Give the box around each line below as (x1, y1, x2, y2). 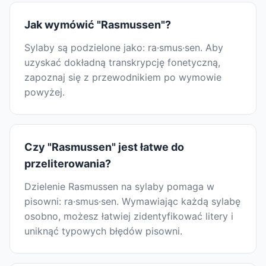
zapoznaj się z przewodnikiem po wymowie (24, 71, 221, 84)
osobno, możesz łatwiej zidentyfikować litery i (24, 210, 233, 223)
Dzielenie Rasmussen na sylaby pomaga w (24, 180, 214, 193)
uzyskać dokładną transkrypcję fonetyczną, (24, 56, 220, 69)
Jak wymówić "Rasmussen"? (24, 18, 171, 31)
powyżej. (24, 86, 65, 99)
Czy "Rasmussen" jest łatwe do (24, 141, 184, 154)
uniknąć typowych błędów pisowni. (24, 225, 182, 237)
